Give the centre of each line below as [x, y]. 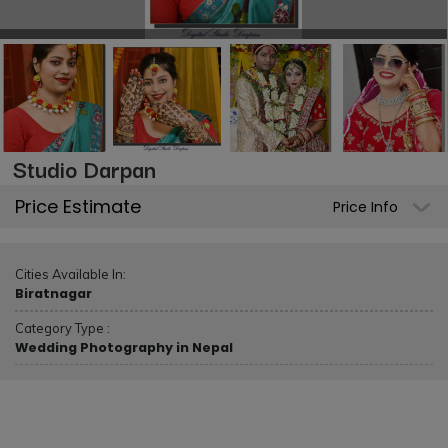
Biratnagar [53, 294]
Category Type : [62, 328]
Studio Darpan [84, 168]
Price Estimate [78, 207]
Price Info [365, 207]
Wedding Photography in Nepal [124, 348]
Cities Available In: [70, 274]
